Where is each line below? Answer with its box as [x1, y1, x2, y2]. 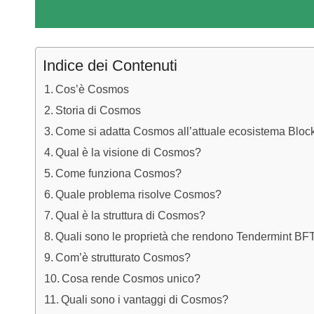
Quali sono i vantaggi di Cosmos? [61, 293, 232, 306]
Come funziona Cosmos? [55, 167, 182, 180]
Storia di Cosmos [55, 104, 142, 117]
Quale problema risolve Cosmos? [55, 188, 222, 201]
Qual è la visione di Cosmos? [55, 146, 202, 159]
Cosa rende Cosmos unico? [62, 272, 201, 285]
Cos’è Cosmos [55, 83, 130, 96]
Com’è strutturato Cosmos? [55, 251, 191, 264]
